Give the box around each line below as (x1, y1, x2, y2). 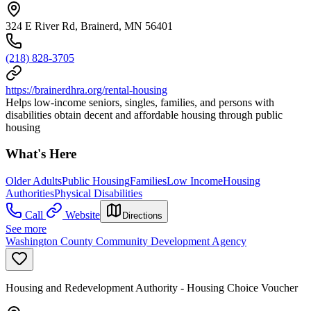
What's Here (6, 146, 76, 162)
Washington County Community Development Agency (6, 235, 246, 248)
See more (6, 223, 47, 235)
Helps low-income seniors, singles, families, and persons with (6, 96, 274, 108)
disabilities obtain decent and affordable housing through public (6, 108, 283, 121)
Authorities (6, 187, 54, 200)
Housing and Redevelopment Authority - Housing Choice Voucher (6, 282, 298, 294)
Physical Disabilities (54, 187, 142, 200)
